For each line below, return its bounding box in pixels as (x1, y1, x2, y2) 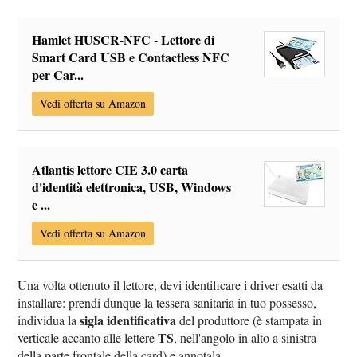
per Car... (32, 65, 84, 84)
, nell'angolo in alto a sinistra (174, 329, 317, 347)
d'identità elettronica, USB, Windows (32, 178, 232, 197)
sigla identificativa (80, 311, 177, 330)
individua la (18, 312, 80, 329)
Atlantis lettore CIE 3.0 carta (32, 160, 189, 179)
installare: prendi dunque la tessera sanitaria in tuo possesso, (18, 294, 317, 312)
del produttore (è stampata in (176, 312, 323, 329)
